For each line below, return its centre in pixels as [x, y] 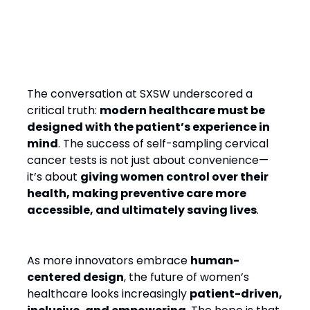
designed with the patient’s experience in [148, 127]
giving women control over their [174, 177]
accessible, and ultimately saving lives [142, 210]
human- [215, 261]
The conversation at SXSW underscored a [140, 94]
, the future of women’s [186, 277]
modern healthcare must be [182, 110]
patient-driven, [236, 294]
